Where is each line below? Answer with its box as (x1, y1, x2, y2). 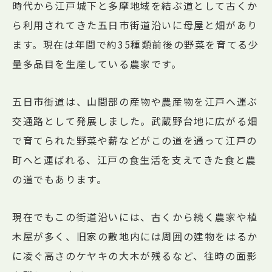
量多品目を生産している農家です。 (12, 56, 182, 71)
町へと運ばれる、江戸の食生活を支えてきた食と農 (12, 152, 257, 167)
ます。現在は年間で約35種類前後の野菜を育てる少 (12, 36, 259, 52)
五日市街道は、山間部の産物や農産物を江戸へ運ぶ (12, 93, 258, 109)
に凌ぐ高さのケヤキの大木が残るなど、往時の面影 (12, 248, 257, 263)
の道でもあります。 (12, 171, 107, 186)
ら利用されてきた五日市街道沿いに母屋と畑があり (12, 17, 258, 32)
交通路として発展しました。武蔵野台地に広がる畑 (12, 113, 258, 128)
